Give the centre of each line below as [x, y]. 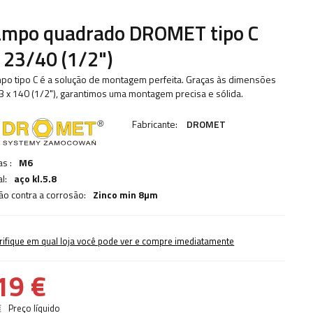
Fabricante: [156, 124]
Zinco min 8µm [126, 195]
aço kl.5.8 [36, 179]
